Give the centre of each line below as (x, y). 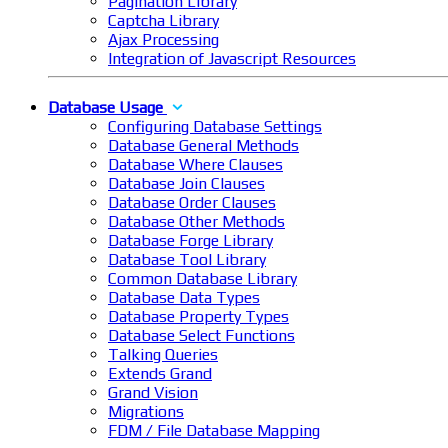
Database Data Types (184, 298)
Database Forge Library (190, 241)
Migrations (146, 412)
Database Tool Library (187, 260)
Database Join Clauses (186, 184)
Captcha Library (163, 21)
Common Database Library (202, 279)
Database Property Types (198, 317)
